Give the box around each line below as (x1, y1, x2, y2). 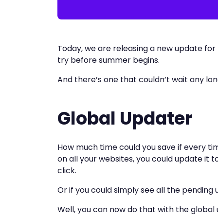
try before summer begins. (57, 54, 160, 66)
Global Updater (57, 106, 192, 131)
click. (57, 165, 76, 177)
